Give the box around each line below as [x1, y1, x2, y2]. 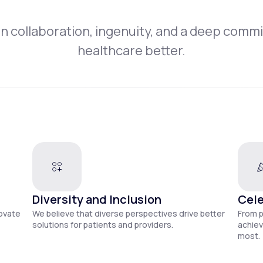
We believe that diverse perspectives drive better [32, 208, 225, 220]
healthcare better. [77, 42, 186, 60]
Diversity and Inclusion [32, 191, 161, 208]
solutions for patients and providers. [32, 219, 173, 231]
